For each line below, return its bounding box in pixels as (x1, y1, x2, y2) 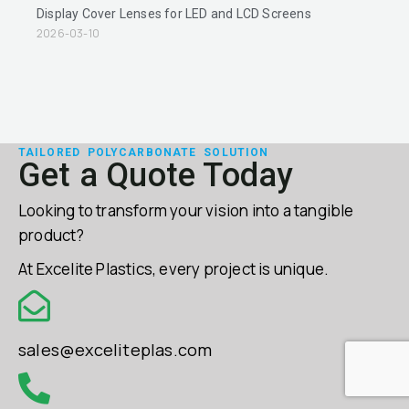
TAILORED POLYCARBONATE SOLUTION (18, 146, 269, 160)
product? (18, 225, 88, 246)
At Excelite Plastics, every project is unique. (18, 258, 330, 280)
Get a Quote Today (18, 156, 294, 195)
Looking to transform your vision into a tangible (18, 200, 354, 222)
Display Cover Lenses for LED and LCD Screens (37, 6, 311, 22)
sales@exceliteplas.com (18, 339, 213, 362)
